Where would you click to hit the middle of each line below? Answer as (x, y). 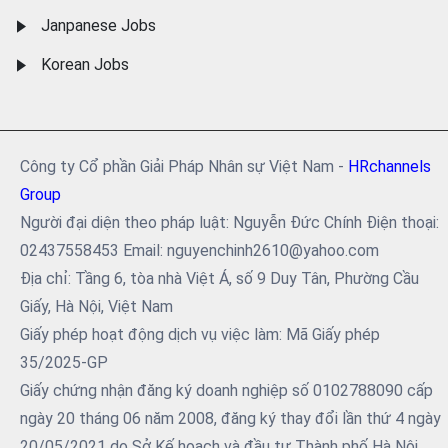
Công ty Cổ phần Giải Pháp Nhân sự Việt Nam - (184, 166)
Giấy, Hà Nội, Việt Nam (96, 306)
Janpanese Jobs (98, 25)
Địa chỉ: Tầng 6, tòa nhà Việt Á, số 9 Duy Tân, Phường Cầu (219, 278)
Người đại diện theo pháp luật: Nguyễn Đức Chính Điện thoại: (229, 222)
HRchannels (389, 166)
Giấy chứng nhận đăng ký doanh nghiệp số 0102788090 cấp (226, 390)
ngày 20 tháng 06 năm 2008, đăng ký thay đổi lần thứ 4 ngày (230, 418)
